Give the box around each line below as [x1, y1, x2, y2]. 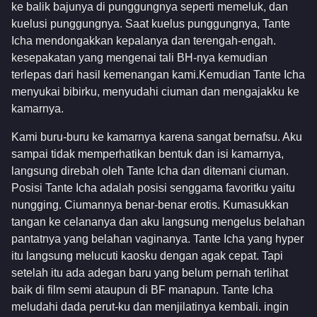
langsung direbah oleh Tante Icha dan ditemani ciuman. [11, 165, 289, 178]
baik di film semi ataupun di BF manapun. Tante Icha [11, 284, 273, 296]
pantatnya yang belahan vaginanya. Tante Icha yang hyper [11, 233, 304, 246]
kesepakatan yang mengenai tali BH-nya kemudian [11, 51, 267, 64]
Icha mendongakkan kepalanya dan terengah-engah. [11, 34, 276, 47]
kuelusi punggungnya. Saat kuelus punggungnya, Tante [11, 17, 290, 30]
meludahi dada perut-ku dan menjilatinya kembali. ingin [11, 301, 289, 313]
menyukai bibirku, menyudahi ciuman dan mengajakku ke [11, 85, 299, 98]
